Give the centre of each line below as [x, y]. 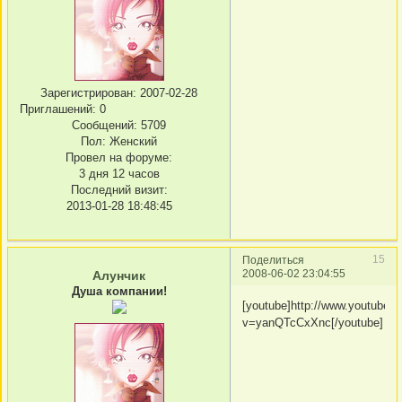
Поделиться [273, 260]
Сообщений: [105, 125]
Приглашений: [58, 109]
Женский [131, 141]
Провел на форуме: [119, 157]
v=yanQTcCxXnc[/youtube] [313, 322]
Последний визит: [119, 189]
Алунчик [119, 276]
